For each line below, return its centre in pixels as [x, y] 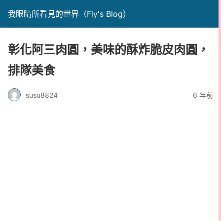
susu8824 [42, 95]
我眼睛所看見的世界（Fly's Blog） [69, 14]
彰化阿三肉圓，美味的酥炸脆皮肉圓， [109, 50]
